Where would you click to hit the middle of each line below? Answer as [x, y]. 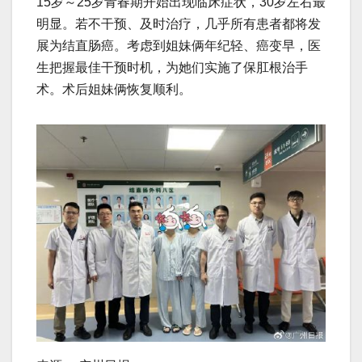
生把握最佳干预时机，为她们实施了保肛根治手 [172, 68]
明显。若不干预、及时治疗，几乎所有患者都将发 [179, 24]
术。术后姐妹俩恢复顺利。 [114, 90]
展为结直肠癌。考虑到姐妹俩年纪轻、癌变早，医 [179, 46]
